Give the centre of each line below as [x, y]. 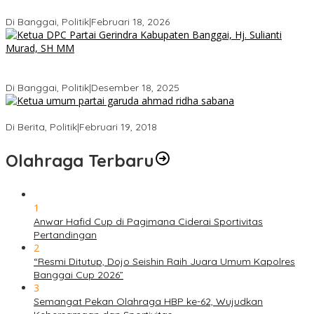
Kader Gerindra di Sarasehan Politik [88, 75]
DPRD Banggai [40, 9]
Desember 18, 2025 [135, 88]
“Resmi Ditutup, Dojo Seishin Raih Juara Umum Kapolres [164, 262]
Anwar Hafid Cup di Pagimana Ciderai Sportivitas [148, 222]
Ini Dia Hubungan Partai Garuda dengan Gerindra [120, 115]
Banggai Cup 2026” [78, 275]
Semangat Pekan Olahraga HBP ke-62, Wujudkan [148, 302]
